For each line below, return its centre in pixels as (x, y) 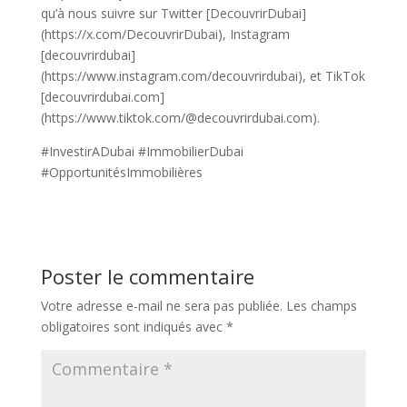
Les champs (321, 306)
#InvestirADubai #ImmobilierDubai (142, 151)
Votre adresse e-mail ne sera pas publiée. (161, 306)
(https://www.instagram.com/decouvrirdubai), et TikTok (203, 76)
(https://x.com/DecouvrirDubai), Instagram (165, 34)
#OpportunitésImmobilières (121, 172)
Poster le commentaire (147, 276)
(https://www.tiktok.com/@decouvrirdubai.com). (180, 118)
